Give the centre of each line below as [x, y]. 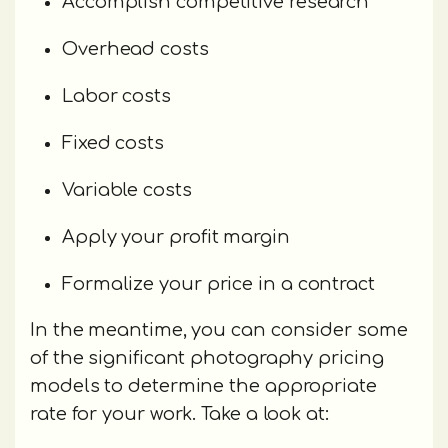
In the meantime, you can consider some [219, 330]
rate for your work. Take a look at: [179, 414]
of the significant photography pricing [207, 358]
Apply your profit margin [176, 237]
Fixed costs [113, 143]
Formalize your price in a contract [218, 284]
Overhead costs [135, 49]
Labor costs [117, 96]
